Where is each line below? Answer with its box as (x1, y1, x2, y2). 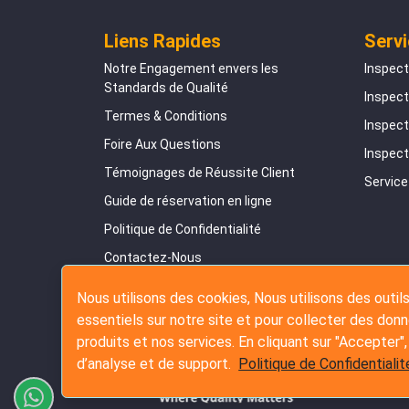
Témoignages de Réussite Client (104, 164, 295, 180)
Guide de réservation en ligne (104, 193, 272, 208)
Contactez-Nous (104, 249, 202, 265)
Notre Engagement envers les (104, 60, 278, 76)
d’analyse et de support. (77, 355, 236, 372)
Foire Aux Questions (104, 136, 221, 152)
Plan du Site (104, 278, 173, 293)
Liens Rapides (104, 29, 221, 52)
